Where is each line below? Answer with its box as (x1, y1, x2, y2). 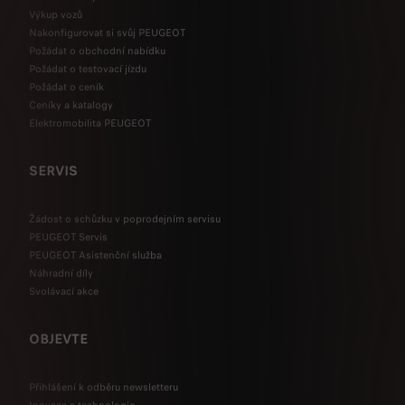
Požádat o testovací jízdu (29, 61, 146, 77)
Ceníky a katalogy (29, 98, 113, 113)
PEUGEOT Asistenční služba (29, 248, 162, 263)
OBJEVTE (29, 329, 88, 350)
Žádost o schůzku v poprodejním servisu (29, 212, 221, 227)
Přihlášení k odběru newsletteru (29, 380, 178, 395)
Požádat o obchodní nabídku (29, 43, 165, 59)
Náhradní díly (29, 266, 93, 281)
